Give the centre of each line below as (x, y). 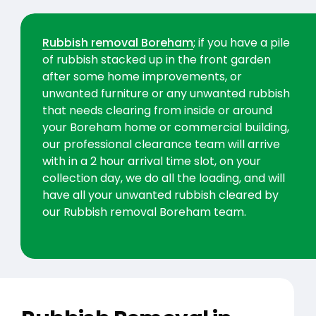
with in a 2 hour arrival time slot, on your (152, 162)
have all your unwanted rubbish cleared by (161, 195)
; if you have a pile (242, 43)
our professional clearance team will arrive (162, 145)
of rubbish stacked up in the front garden (157, 60)
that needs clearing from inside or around (158, 111)
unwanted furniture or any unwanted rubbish (166, 94)
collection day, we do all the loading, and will (164, 178)
